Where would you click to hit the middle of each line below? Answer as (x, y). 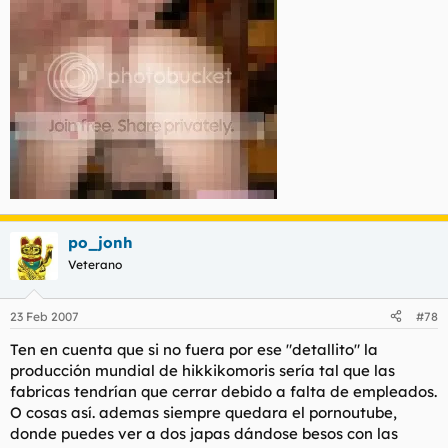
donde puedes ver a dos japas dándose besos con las (204, 433)
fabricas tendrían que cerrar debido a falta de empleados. (223, 391)
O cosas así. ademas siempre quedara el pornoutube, (203, 412)
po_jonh (100, 242)
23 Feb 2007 (44, 316)
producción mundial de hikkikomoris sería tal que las (202, 370)
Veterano (95, 264)
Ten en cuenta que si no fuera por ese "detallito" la (194, 349)
